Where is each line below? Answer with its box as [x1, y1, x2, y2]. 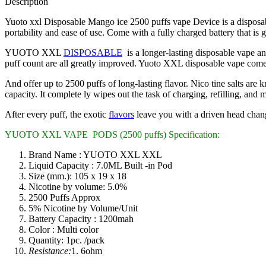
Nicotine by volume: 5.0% [28, 181, 127, 192]
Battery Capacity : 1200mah [28, 213, 134, 224]
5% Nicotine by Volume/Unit [28, 202, 138, 213]
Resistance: [28, 245, 71, 256]
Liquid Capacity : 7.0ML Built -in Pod [28, 160, 172, 170]
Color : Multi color [28, 224, 99, 235]
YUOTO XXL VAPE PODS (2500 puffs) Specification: [5, 129, 220, 140]
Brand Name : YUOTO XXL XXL [28, 149, 162, 160]
